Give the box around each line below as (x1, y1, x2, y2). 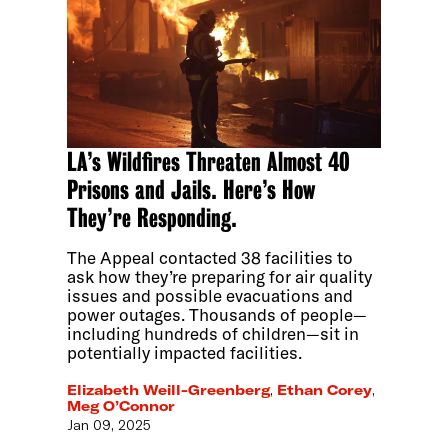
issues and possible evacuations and (67, 284, 354, 306)
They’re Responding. (67, 202, 238, 233)
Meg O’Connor (67, 397, 176, 416)
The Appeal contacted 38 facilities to (67, 246, 354, 268)
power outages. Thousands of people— (67, 303, 368, 325)
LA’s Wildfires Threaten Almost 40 (67, 146, 351, 177)
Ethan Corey (277, 381, 373, 400)
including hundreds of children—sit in (67, 322, 360, 344)
